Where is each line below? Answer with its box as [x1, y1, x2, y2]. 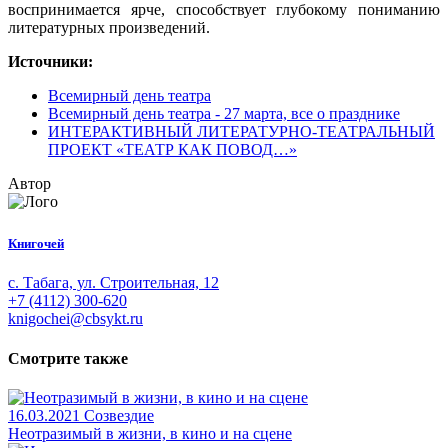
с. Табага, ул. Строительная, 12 [8, 274, 219, 292]
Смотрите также [8, 349, 128, 367]
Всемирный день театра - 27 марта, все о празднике [48, 105, 400, 123]
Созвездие [84, 406, 154, 424]
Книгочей [8, 236, 64, 252]
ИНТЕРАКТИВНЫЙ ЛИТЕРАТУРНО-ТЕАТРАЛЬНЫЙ [48, 123, 435, 141]
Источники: [8, 53, 93, 71]
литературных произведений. [8, 19, 210, 37]
